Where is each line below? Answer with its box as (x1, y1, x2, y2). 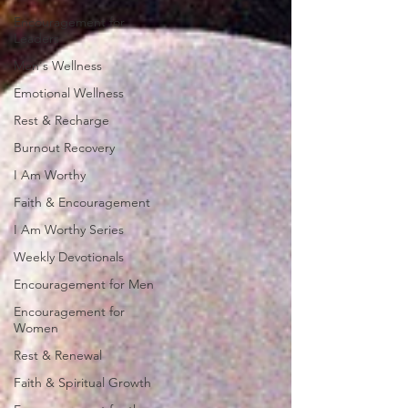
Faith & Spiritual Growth (14, 374, 151, 391)
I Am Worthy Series (14, 221, 124, 238)
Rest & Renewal (14, 347, 102, 363)
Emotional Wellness (14, 85, 124, 101)
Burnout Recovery (14, 139, 115, 156)
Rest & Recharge (14, 112, 109, 128)
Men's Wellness (14, 57, 102, 74)
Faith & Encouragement (14, 194, 150, 210)
